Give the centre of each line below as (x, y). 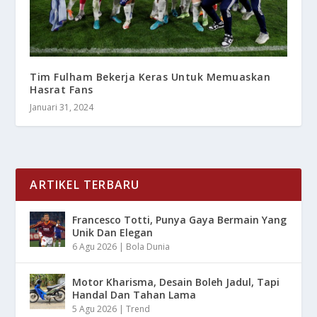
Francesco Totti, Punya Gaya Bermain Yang (180, 219)
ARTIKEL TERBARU (85, 184)
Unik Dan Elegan (113, 232)
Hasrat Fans (62, 89)
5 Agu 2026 (95, 309)
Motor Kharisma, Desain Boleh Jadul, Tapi (176, 282)
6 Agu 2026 (95, 246)
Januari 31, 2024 (62, 107)
